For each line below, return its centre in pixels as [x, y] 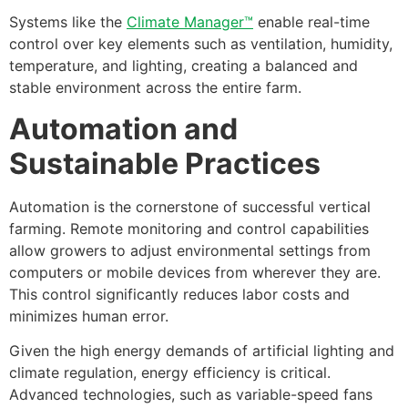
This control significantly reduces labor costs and [179, 294]
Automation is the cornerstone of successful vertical [190, 206]
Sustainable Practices [165, 163]
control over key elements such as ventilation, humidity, [201, 44]
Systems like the [68, 22]
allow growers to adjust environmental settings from [190, 250]
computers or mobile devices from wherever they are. [197, 272]
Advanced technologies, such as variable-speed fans [191, 394]
